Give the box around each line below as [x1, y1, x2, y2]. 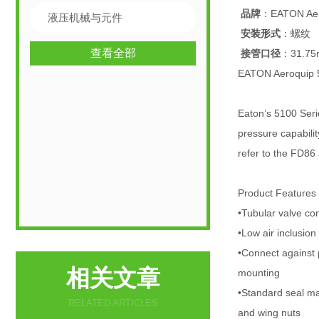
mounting [238, 267, 280, 278]
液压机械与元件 [48, 11, 122, 23]
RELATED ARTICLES [68, 298, 158, 308]
